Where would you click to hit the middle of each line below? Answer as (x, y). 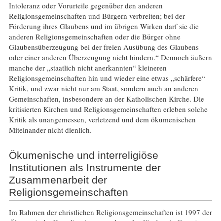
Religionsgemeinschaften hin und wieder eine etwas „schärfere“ (107, 78)
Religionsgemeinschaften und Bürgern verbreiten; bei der (97, 16)
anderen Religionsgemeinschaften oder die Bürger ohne (94, 37)
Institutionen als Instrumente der (85, 167)
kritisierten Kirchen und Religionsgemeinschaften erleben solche (108, 109)
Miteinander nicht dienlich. (50, 130)
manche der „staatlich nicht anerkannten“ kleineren (88, 68)
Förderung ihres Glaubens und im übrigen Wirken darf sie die (104, 26)
